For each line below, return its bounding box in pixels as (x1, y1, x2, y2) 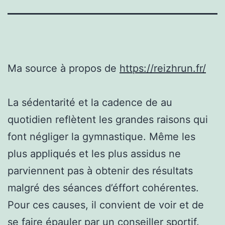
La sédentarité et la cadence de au (8, 96, 172, 108)
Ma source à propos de (8, 62, 120, 74)
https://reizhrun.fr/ (120, 62, 206, 74)
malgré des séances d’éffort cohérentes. (8, 181, 199, 194)
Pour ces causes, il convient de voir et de (8, 198, 204, 211)
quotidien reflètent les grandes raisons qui (8, 113, 208, 126)
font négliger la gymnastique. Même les (8, 130, 195, 143)
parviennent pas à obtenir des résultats (8, 164, 193, 177)
